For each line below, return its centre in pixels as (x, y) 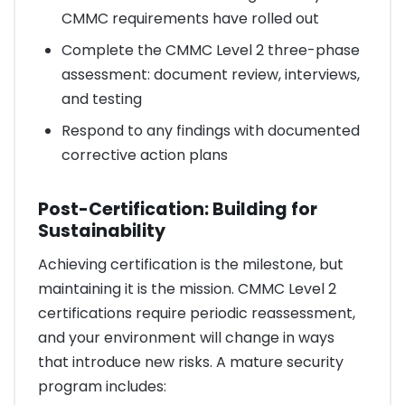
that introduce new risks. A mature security (191, 363)
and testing (101, 99)
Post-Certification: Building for (178, 209)
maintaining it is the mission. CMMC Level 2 (187, 289)
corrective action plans (144, 155)
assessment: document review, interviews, (210, 75)
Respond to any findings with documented (210, 131)
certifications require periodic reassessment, (197, 314)
